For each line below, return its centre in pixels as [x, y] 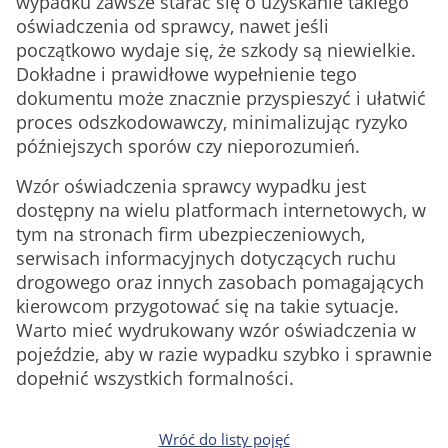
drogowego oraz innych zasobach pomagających [220, 282]
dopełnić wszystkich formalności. [155, 378]
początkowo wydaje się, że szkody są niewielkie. [216, 50]
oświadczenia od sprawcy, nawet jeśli [172, 26]
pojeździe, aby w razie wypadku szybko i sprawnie [224, 354]
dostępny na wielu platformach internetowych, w [221, 210]
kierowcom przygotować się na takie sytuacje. [207, 306]
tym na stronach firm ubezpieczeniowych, [190, 234]
